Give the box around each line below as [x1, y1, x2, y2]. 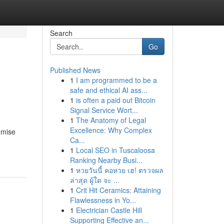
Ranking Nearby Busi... [69, 155, 142, 165]
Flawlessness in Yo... [69, 195, 136, 205]
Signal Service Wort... [69, 105, 138, 115]
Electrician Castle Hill [75, 205, 142, 215]
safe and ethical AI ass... [69, 85, 147, 95]
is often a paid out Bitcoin [75, 95, 155, 105]
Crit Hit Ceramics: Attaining [75, 185, 161, 195]
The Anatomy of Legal [75, 115, 146, 125]
